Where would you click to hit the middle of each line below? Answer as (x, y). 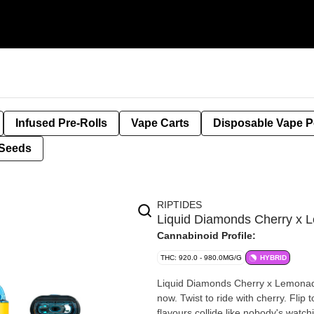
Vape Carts (160, 123)
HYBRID (273, 258)
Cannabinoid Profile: (206, 235)
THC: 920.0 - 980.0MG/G (201, 258)
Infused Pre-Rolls (61, 123)
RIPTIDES (179, 205)
